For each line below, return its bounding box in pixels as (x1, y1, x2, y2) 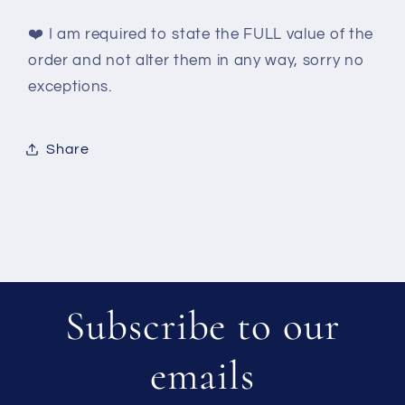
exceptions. (28, 79, 112, 96)
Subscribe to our (65, 300, 340, 351)
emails (150, 350, 255, 400)
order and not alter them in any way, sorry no (28, 52, 365, 70)
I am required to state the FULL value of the (48, 26, 374, 43)
